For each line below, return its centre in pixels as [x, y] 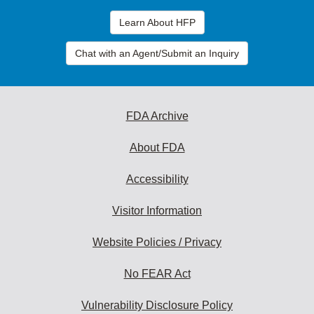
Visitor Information [157, 210]
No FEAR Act [157, 273]
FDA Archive [157, 116]
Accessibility [157, 179]
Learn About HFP [157, 22]
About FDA [157, 147]
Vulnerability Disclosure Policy [157, 305]
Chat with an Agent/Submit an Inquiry [157, 53]
